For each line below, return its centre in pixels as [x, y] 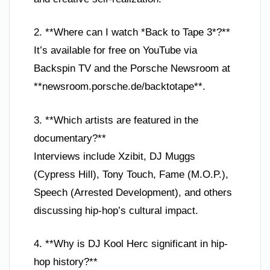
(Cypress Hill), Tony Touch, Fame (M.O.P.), [131, 174]
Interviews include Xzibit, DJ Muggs [115, 156]
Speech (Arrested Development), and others [133, 192]
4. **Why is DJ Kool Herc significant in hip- [131, 244]
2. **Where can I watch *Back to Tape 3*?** [132, 32]
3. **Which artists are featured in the [116, 120]
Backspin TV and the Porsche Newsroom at [132, 68]
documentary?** [70, 138]
